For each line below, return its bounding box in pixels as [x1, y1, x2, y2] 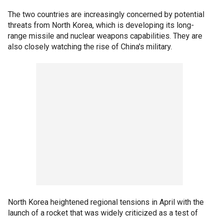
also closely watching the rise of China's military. [8, 42, 172, 51]
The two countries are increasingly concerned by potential [8, 10, 204, 19]
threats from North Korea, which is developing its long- [8, 21, 194, 30]
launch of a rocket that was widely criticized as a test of [8, 208, 198, 218]
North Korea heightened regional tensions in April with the [8, 197, 204, 207]
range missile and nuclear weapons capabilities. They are [8, 31, 202, 41]
